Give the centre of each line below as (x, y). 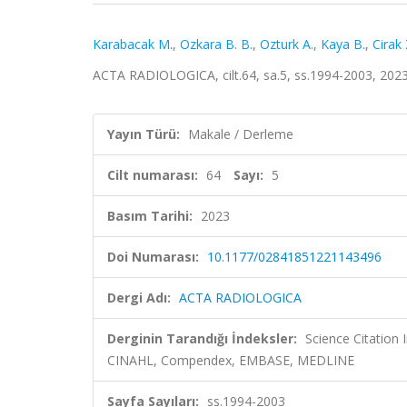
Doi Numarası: (153, 257)
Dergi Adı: (139, 298)
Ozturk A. (287, 44)
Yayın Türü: (144, 134)
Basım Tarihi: (150, 216)
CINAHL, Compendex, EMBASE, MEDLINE (231, 360)
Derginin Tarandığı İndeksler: (202, 338)
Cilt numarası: (153, 175)
